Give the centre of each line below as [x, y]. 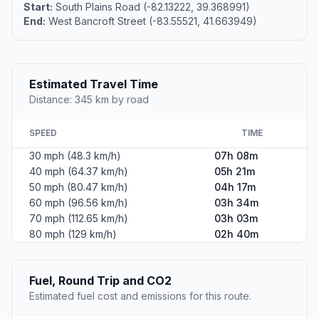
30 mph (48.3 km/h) [75, 156]
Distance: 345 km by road [89, 100]
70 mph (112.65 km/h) [79, 219]
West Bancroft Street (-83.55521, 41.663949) [151, 21]
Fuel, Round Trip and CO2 [100, 281]
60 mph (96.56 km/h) [79, 203]
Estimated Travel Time [94, 84]
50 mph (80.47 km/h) [79, 187]
